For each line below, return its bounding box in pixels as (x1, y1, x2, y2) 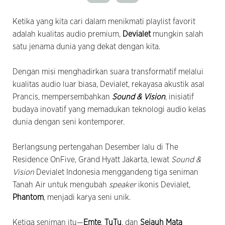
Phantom (13, 193, 44, 202)
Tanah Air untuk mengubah (13, 181, 109, 189)
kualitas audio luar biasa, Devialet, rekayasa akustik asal (13, 80, 204, 89)
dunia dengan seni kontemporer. (13, 118, 125, 127)
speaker (109, 181, 136, 189)
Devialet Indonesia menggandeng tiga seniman (34, 168, 198, 177)
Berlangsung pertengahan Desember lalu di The (13, 143, 178, 152)
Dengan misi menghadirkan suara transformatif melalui (13, 68, 203, 76)
